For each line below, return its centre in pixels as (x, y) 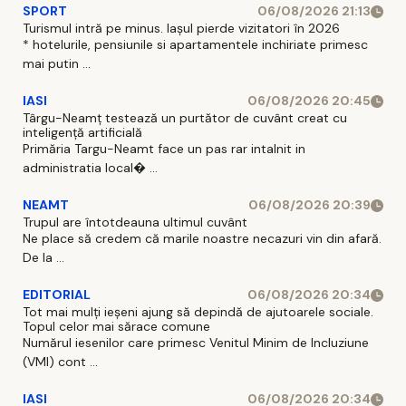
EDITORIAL (57, 295)
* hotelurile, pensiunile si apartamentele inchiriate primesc (195, 45)
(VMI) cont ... (60, 362)
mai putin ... (57, 64)
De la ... (43, 258)
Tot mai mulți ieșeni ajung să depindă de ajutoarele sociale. (198, 312)
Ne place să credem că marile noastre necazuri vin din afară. (202, 239)
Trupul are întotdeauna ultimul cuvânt (135, 222)
